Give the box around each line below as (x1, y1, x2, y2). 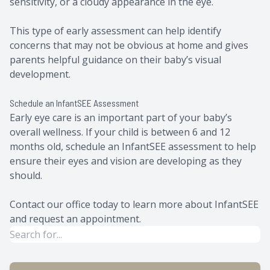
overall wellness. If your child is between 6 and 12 (10, 125, 230, 139)
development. (10, 67, 71, 81)
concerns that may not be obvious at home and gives (10, 38, 248, 52)
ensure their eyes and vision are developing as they (10, 154, 242, 168)
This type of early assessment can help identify (10, 24, 221, 37)
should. (10, 168, 42, 182)
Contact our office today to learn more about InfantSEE (10, 197, 259, 211)
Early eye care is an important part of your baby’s (10, 110, 232, 124)
